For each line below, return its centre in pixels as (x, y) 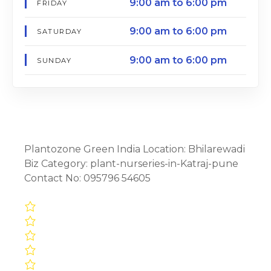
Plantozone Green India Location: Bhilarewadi (135, 149)
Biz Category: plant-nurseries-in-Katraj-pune (131, 163)
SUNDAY (54, 60)
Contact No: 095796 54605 (87, 178)
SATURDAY (60, 32)
